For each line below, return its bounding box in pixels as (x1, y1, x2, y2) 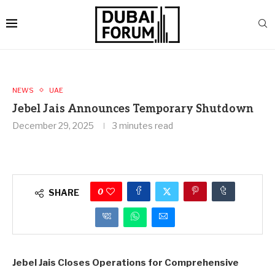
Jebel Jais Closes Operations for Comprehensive (12, 257, 239, 268)
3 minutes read (112, 120, 173, 131)
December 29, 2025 (12, 120, 94, 131)
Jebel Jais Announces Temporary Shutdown (12, 102, 254, 115)
